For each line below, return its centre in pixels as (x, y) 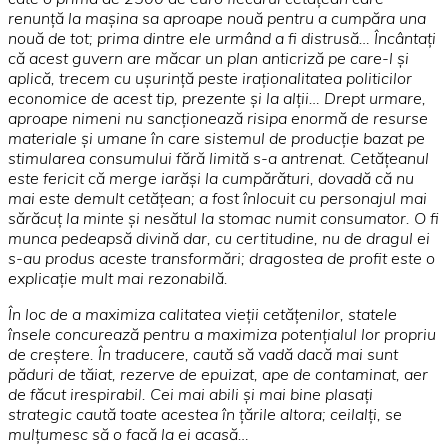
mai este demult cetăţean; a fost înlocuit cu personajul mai (217, 197)
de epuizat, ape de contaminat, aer (303, 373)
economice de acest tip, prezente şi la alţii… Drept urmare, (217, 97)
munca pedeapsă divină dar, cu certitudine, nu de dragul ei (219, 237)
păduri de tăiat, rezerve (93, 373)
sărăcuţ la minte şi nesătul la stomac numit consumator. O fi (223, 217)
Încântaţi (405, 37)
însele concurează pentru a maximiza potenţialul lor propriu (222, 333)
